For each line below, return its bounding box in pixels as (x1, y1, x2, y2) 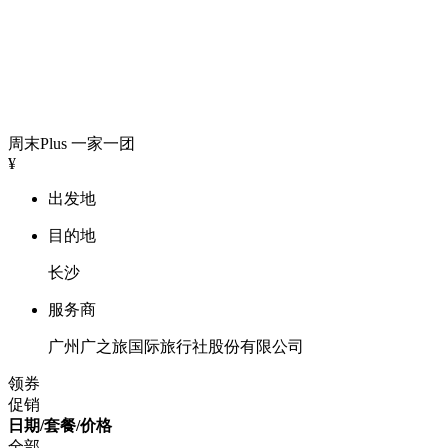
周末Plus (8, 135, 67, 152)
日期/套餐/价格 (8, 417, 112, 434)
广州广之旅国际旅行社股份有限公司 (48, 338, 304, 355)
